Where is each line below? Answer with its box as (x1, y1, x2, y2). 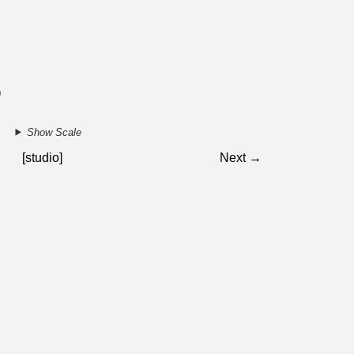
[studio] (22, 151, 63, 165)
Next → (220, 151, 262, 165)
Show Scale (26, 126, 81, 138)
